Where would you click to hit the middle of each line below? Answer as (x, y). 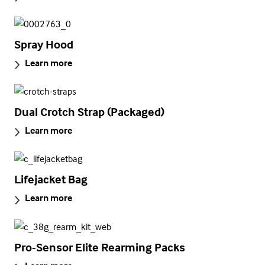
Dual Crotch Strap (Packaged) (89, 112)
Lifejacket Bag (51, 179)
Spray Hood (44, 44)
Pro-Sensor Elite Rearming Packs (100, 247)
